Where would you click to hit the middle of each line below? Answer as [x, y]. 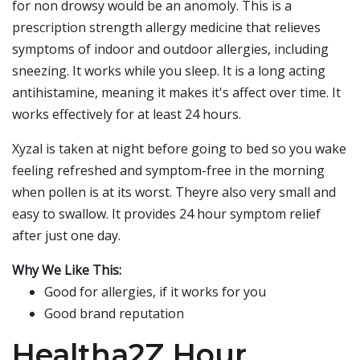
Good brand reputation [114, 313]
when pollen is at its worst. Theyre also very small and [174, 192]
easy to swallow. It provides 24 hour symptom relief [166, 214]
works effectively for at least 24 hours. [127, 114]
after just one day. [66, 235]
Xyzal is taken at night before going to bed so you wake [179, 149]
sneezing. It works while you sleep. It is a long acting [169, 71]
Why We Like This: [67, 270]
